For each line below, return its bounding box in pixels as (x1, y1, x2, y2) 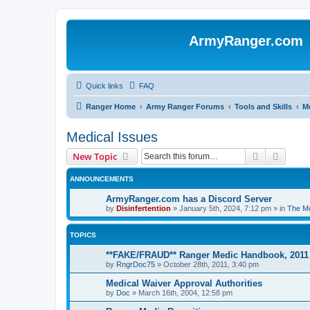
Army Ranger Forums (146, 102, 224, 111)
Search (261, 149, 290, 162)
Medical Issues (66, 129, 158, 145)
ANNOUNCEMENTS (70, 175, 134, 183)
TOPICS (70, 231, 96, 239)
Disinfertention (116, 204, 171, 212)
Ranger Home (86, 102, 136, 111)
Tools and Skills (235, 102, 292, 111)
